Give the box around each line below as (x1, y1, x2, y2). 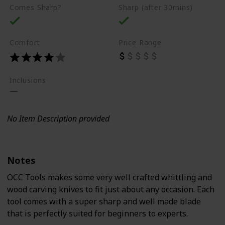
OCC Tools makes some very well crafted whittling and (7, 171, 212, 183)
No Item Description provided (7, 113, 109, 124)
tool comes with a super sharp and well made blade (7, 195, 201, 207)
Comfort (9, 37, 40, 47)
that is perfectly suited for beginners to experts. (7, 207, 188, 219)
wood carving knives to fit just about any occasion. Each (7, 183, 214, 195)
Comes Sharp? (9, 2, 62, 12)
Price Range (118, 37, 162, 47)
